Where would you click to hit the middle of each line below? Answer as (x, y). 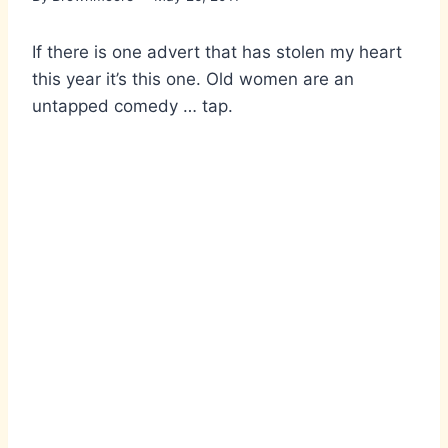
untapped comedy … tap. (132, 106)
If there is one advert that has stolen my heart (217, 52)
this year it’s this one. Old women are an (193, 79)
